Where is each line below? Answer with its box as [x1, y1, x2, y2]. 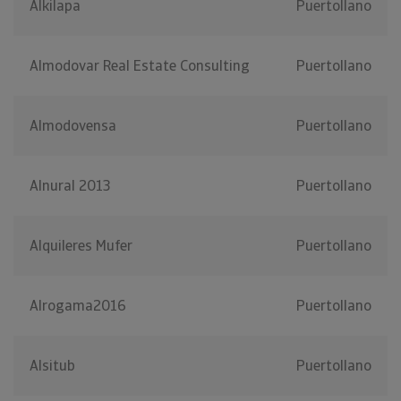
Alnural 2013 [30, 176, 111, 196]
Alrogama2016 [30, 296, 126, 316]
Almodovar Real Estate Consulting [30, 56, 250, 76]
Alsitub [30, 356, 75, 376]
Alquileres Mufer [30, 236, 132, 256]
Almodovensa [30, 116, 116, 136]
